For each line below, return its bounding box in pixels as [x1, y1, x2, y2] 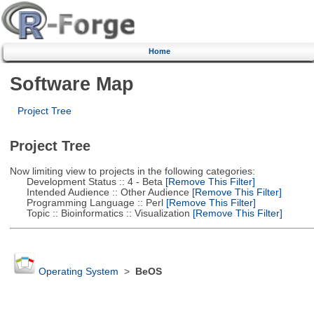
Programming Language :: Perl [9, 197, 163, 208]
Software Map [9, 72, 134, 95]
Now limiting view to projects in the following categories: [9, 165, 255, 177]
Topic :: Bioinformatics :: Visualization [9, 207, 190, 219]
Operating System [38, 266, 118, 278]
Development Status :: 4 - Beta [9, 176, 163, 187]
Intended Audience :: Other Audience [9, 186, 189, 198]
